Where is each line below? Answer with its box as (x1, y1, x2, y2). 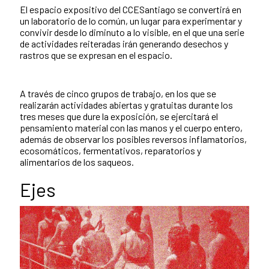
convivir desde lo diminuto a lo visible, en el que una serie (20, 26, 244, 38)
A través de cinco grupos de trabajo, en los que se (20, 88, 216, 100)
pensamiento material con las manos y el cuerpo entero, (20, 122, 243, 134)
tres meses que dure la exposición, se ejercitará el (20, 110, 218, 122)
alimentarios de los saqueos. (20, 156, 134, 168)
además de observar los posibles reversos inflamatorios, (20, 133, 247, 145)
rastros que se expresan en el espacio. (20, 49, 172, 61)
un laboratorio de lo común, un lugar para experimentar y (20, 15, 242, 27)
